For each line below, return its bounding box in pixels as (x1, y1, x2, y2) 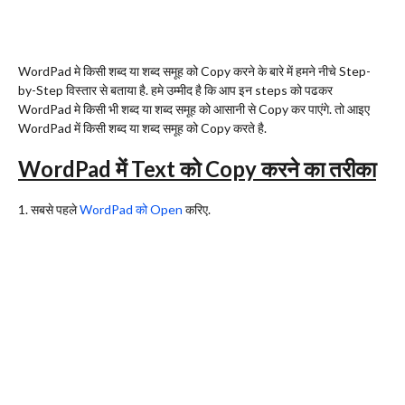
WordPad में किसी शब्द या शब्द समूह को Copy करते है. (18, 119, 267, 136)
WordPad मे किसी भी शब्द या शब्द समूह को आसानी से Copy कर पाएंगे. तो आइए (18, 100, 370, 117)
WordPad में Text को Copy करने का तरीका (18, 155, 376, 182)
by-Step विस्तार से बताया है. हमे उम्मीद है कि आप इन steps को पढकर (18, 81, 333, 98)
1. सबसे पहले (18, 201, 80, 217)
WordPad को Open (80, 201, 183, 217)
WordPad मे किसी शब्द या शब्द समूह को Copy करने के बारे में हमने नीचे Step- (18, 62, 371, 79)
